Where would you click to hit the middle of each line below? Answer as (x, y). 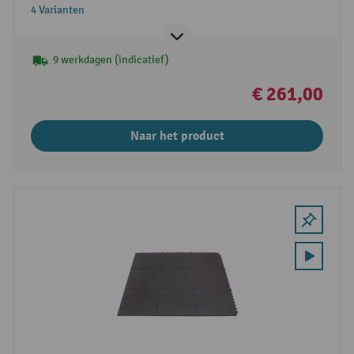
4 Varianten (57, 10)
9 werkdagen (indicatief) (111, 60)
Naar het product (177, 136)
